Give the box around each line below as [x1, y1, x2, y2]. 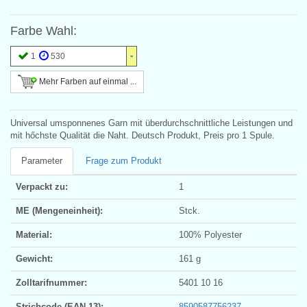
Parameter [21, 155, 62, 166]
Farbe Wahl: [10, 23, 77, 38]
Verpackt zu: [16, 181, 68, 192]
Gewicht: [16, 253, 53, 264]
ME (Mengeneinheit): [16, 205, 103, 216]
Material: [16, 229, 52, 240]
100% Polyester [179, 229, 242, 240]
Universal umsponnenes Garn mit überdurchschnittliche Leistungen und [10, 117, 293, 128]
